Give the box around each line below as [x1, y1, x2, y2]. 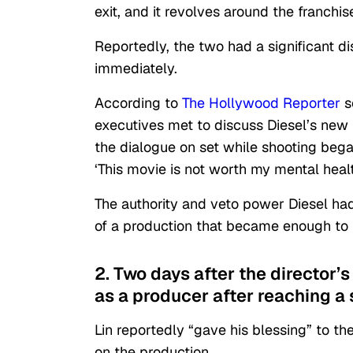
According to [95, 94, 182, 113]
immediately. [95, 59, 177, 78]
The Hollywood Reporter [182, 94, 340, 113]
